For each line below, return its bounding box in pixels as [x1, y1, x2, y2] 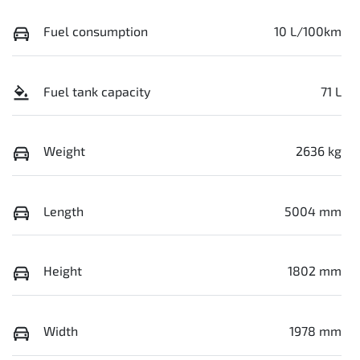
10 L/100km [274, 22, 342, 39]
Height [43, 263, 82, 279]
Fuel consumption [43, 22, 148, 39]
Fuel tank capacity [43, 83, 150, 99]
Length [43, 202, 84, 219]
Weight [43, 143, 85, 159]
